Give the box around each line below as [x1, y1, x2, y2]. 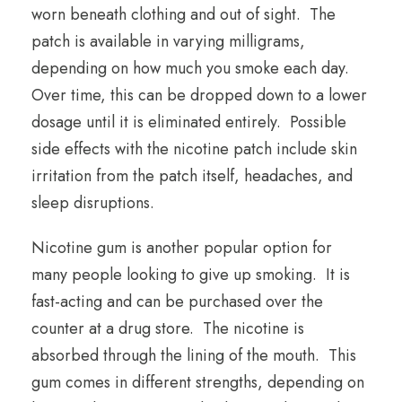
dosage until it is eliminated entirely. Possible [31, 110, 346, 135]
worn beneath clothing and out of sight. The [31, 3, 336, 27]
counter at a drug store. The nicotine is [31, 317, 304, 341]
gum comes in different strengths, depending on [31, 371, 364, 395]
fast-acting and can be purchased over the [31, 290, 323, 314]
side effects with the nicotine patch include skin [31, 137, 357, 162]
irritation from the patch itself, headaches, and [31, 164, 353, 188]
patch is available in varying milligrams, [31, 30, 305, 54]
